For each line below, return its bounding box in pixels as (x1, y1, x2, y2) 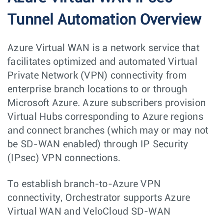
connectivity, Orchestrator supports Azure (7, 192, 191, 203)
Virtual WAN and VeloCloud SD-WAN (7, 206, 170, 217)
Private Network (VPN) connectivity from (7, 70, 187, 81)
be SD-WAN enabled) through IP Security (7, 139, 189, 149)
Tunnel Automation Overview (7, 12, 202, 27)
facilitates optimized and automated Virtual (7, 56, 197, 67)
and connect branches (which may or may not (7, 125, 209, 136)
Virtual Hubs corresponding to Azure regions (7, 111, 203, 122)
